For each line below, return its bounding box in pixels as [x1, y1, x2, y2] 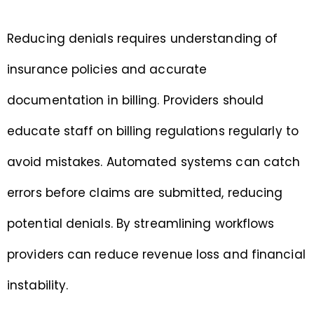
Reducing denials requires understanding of [7, 30, 278, 48]
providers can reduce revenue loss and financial [7, 246, 306, 264]
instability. [7, 277, 69, 294]
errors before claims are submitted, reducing [7, 184, 283, 202]
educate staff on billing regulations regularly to [7, 123, 299, 140]
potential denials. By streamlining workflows [7, 215, 275, 233]
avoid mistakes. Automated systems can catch [7, 153, 301, 171]
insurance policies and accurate [7, 61, 207, 78]
